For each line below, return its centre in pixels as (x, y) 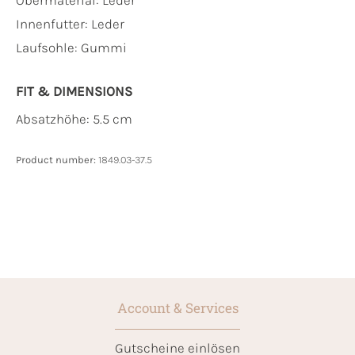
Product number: (57, 159)
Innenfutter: (53, 23)
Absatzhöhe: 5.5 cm (74, 118)
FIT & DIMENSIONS (74, 91)
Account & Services (177, 307)
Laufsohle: (48, 47)
